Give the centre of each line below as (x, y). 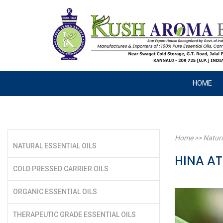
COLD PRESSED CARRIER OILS (61, 169)
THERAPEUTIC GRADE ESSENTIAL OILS (74, 215)
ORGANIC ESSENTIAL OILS (55, 192)
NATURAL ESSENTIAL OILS (55, 146)
